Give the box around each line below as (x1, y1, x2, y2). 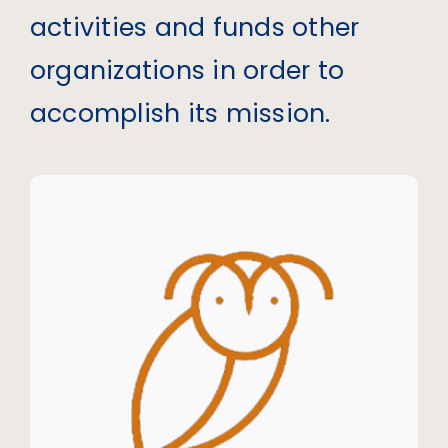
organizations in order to (29, 53, 344, 89)
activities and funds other (29, 10, 360, 46)
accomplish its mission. (29, 96, 331, 132)
